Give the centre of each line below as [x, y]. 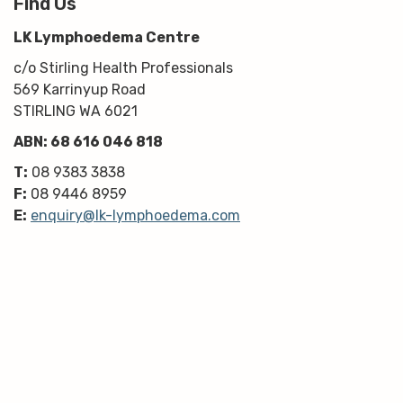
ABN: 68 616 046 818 [88, 142]
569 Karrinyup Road [80, 90]
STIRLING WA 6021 [76, 112]
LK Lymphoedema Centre [107, 38]
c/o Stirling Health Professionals [123, 68]
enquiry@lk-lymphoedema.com [135, 216]
